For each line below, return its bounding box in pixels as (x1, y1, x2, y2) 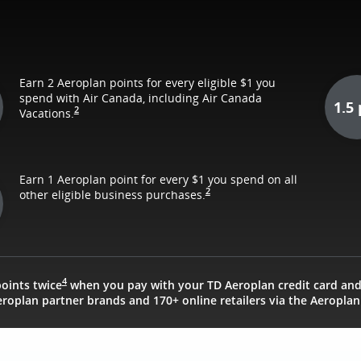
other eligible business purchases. (19, 186, 205, 202)
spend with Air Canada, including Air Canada (19, 89, 262, 106)
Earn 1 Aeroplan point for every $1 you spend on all (19, 171, 297, 187)
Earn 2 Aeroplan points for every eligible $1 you (19, 74, 276, 90)
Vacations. (19, 105, 74, 121)
